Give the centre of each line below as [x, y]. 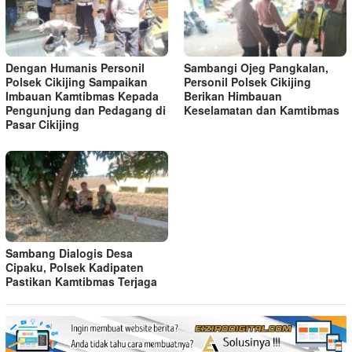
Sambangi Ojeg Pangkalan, [256, 68]
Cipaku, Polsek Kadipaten [75, 268]
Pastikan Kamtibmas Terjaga [81, 282]
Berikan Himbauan [233, 96]
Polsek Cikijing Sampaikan [77, 82]
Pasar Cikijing [42, 125]
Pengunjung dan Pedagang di [86, 110]
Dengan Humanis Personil [75, 68]
